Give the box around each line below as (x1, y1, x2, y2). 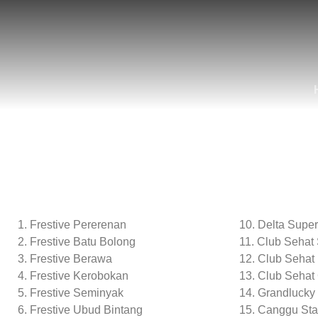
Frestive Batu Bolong (30, 236, 136, 248)
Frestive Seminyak (30, 287, 124, 299)
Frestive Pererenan (30, 219, 126, 231)
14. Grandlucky (238, 287, 315, 299)
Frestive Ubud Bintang (30, 304, 143, 316)
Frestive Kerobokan (30, 270, 128, 282)
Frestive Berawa (30, 253, 112, 265)
